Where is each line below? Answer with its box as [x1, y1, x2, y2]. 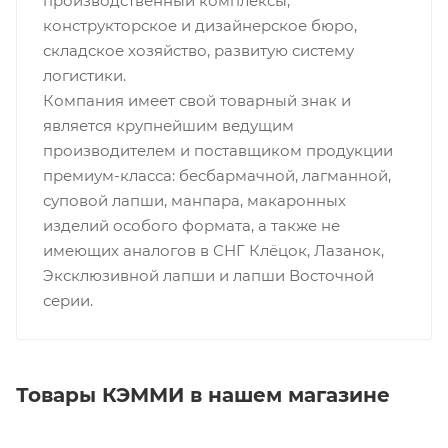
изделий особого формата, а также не [42, 216, 340, 236]
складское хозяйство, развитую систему [42, 41, 354, 61]
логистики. [42, 66, 126, 86]
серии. [42, 291, 93, 311]
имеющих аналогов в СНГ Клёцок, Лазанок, [42, 241, 384, 261]
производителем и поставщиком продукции [42, 141, 393, 161]
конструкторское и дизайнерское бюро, [42, 16, 357, 36]
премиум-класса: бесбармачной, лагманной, [42, 166, 391, 186]
